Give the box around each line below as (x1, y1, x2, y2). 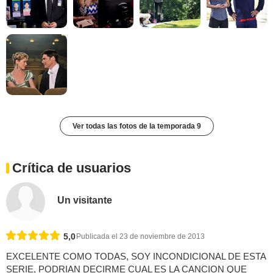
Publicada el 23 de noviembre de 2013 (76, 232, 205, 241)
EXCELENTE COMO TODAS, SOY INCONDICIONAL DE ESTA (6, 250, 266, 261)
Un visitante (57, 195, 113, 206)
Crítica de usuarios (12, 160, 131, 175)
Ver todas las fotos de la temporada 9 (72, 121, 201, 130)
